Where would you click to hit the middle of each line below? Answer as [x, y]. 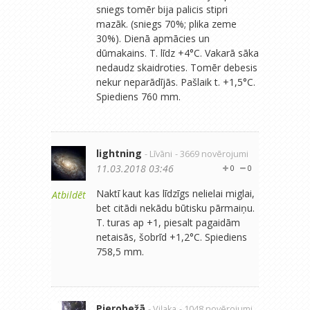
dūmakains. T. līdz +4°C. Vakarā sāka [177, 53]
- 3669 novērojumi [212, 154]
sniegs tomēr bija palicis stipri [162, 9]
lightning [119, 153]
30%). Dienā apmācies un [153, 38]
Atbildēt [69, 194]
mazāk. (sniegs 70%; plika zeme [166, 24]
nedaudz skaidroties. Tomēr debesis [177, 67]
